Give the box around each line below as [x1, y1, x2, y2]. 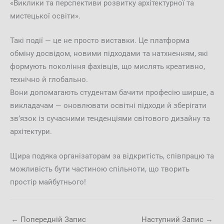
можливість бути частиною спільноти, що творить [10, 164, 189, 174]
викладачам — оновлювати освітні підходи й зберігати [10, 100, 206, 110]
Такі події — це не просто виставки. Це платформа [10, 35, 189, 45]
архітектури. [10, 126, 52, 136]
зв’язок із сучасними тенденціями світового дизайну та [10, 113, 210, 123]
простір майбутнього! [10, 177, 86, 187]
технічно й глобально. [10, 74, 88, 84]
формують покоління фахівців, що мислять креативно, [10, 61, 205, 71]
